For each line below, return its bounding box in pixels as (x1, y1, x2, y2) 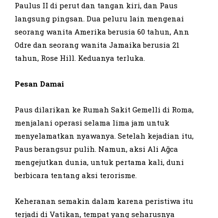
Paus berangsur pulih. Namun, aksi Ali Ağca (15, 144, 178, 154)
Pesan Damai (15, 78, 64, 89)
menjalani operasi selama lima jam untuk (15, 117, 169, 127)
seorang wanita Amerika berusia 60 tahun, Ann (15, 26, 189, 36)
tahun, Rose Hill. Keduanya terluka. (15, 53, 145, 63)
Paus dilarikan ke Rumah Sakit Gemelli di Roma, (15, 104, 194, 114)
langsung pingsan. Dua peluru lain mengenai (15, 13, 184, 23)
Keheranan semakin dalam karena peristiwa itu (15, 196, 193, 206)
